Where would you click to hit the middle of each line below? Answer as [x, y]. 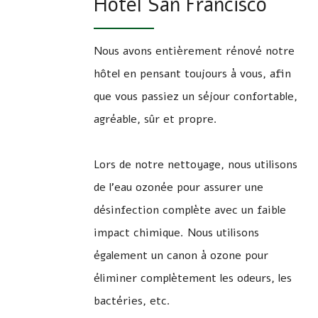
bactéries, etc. [132, 301]
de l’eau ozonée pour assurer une [179, 187]
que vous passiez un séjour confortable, [196, 97]
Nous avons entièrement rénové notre [194, 51]
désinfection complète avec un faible [190, 210]
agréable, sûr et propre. [155, 119]
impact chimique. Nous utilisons [176, 233]
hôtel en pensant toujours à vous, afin [192, 74]
